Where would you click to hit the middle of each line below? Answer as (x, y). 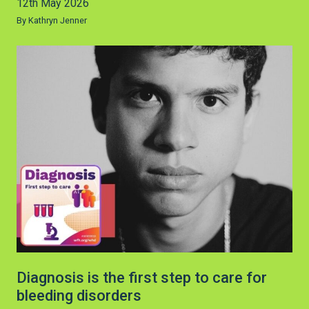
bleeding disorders (79, 295)
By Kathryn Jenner (52, 20)
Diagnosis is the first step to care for (142, 277)
